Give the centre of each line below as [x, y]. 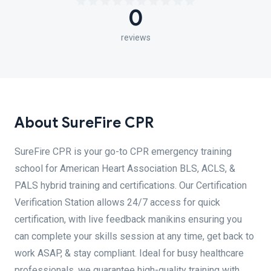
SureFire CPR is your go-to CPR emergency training [123, 152]
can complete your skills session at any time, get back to [134, 236]
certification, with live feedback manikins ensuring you [128, 219]
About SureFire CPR [84, 123]
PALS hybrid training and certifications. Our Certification [131, 185]
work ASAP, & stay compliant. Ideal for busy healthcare [129, 253]
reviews [135, 38]
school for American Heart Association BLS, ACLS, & [125, 168]
